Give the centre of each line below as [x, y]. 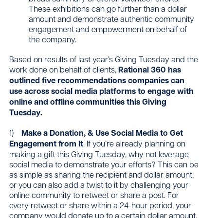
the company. [53, 39]
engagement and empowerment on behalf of [108, 29]
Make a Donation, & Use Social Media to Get [102, 133]
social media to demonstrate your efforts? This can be [104, 164]
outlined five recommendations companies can [97, 81]
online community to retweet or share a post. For [94, 194]
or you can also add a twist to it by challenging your [99, 184]
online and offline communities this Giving [88, 102]
